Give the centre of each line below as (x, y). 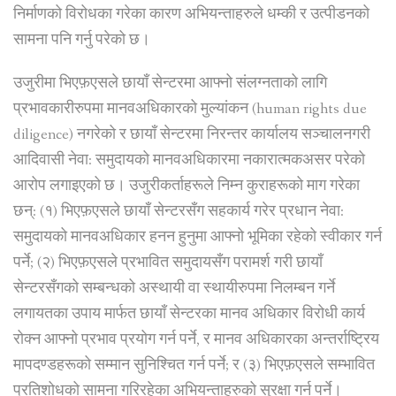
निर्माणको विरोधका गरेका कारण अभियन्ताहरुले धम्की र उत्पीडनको (191, 15)
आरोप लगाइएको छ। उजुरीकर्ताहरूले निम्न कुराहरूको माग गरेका (187, 187)
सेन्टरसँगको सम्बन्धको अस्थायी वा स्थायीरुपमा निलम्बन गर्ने (174, 289)
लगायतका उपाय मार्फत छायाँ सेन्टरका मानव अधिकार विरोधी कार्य (189, 315)
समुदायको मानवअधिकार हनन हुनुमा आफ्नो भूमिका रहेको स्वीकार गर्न (198, 238)
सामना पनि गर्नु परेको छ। (82, 41)
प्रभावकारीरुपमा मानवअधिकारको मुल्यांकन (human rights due (190, 110)
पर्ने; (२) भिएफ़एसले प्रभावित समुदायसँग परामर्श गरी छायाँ (168, 263)
